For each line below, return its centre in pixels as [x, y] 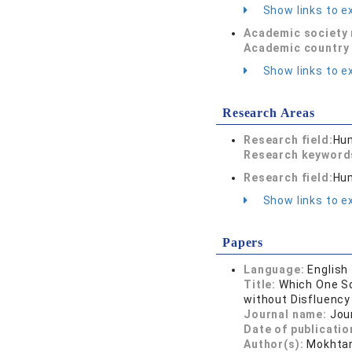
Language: [276, 269]
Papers [243, 242]
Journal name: [287, 314]
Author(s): [275, 344]
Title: [261, 284]
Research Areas [269, 113]
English [328, 269]
